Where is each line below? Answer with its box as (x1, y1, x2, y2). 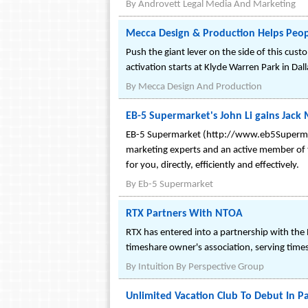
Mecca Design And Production (138, 82, 262, 93)
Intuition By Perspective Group (138, 262, 264, 273)
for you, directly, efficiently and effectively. (126, 160, 299, 171)
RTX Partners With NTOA (126, 208, 243, 220)
